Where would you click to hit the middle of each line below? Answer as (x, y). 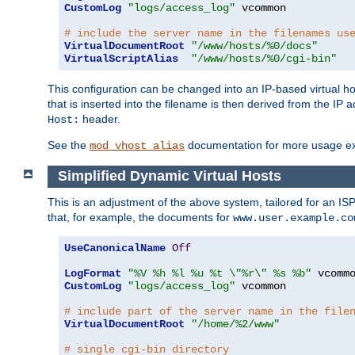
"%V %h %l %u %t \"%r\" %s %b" (219, 273)
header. (100, 119)
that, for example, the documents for (140, 217)
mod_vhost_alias (137, 146)
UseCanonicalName (115, 248)
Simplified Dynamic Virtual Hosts (171, 176)
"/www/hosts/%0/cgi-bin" (264, 59)
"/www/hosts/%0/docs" (254, 46)
